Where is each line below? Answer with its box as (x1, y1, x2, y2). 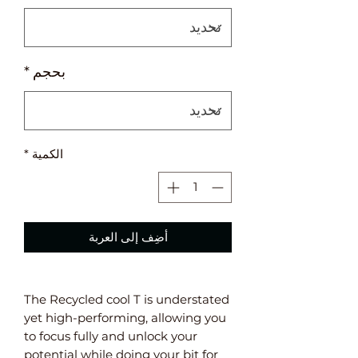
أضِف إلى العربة (88, 229, 168, 245)
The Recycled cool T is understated (24, 291, 229, 307)
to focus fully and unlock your (24, 328, 197, 344)
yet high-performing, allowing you (24, 309, 226, 325)
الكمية (32, 146, 63, 161)
